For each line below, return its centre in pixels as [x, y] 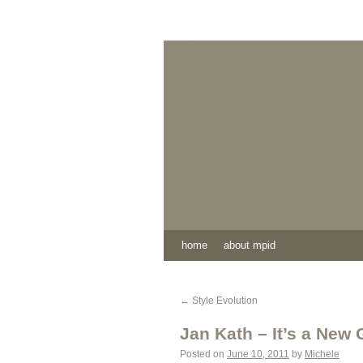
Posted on [202, 354]
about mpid [250, 245]
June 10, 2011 [258, 354]
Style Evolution [224, 301]
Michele [322, 354]
